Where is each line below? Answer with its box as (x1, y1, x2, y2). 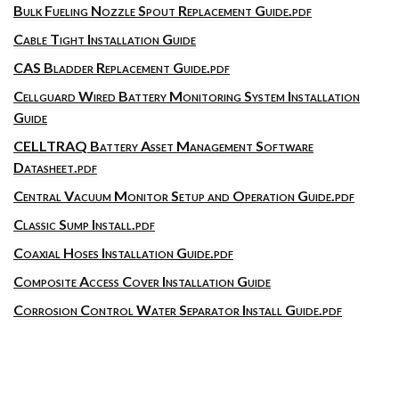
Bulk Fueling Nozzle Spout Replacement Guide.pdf (13, 2, 312, 19)
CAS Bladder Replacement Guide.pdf (13, 59, 230, 76)
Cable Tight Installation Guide (13, 30, 196, 47)
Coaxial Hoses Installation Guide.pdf (13, 244, 233, 261)
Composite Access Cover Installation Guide (13, 273, 271, 289)
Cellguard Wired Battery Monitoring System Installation (13, 87, 360, 104)
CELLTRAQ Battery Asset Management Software (13, 137, 313, 154)
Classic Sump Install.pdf (13, 216, 155, 232)
